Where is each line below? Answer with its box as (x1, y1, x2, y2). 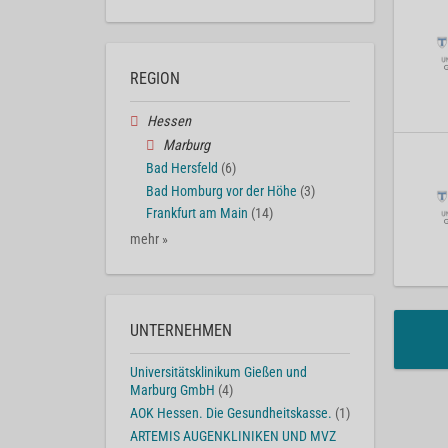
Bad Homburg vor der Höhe (146, 182, 297, 200)
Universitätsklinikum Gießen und (130, 364, 307, 382)
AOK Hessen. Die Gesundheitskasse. (130, 404, 332, 422)
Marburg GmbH (130, 382, 215, 400)
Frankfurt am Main (146, 205, 248, 223)
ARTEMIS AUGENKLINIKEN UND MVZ (130, 427, 336, 445)
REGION (130, 69, 180, 89)
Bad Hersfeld (146, 159, 218, 177)
